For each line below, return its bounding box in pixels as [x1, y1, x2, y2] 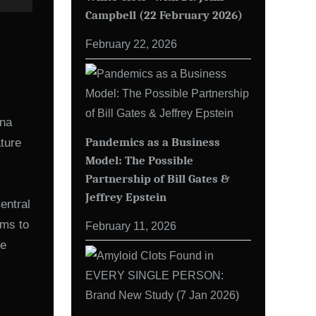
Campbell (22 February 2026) [85, 8, 243, 23]
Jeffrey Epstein [85, 189, 166, 204]
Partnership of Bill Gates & [85, 171, 230, 186]
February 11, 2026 [85, 219, 176, 232]
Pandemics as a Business [85, 134, 220, 149]
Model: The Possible [85, 152, 193, 167]
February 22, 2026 [85, 37, 177, 51]
